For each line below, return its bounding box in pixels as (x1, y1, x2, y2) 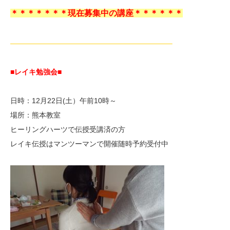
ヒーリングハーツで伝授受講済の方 (10, 125, 125, 134)
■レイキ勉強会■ (10, 68, 62, 76)
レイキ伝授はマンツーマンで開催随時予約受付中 (10, 140, 168, 148)
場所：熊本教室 (10, 111, 61, 120)
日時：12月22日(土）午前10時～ (10, 97, 117, 105)
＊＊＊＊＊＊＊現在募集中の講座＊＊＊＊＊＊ (10, 9, 183, 18)
